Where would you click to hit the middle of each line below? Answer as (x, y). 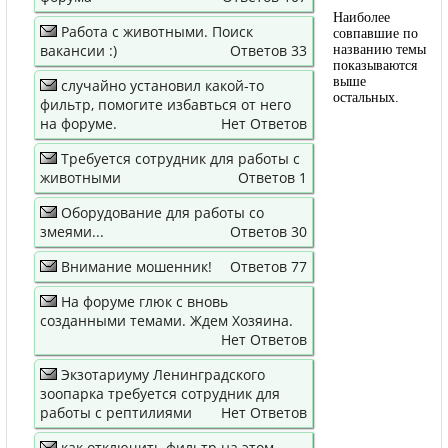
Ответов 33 (268, 50)
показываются (375, 65)
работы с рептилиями (116, 412)
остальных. (366, 97)
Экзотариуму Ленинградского (163, 374)
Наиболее (361, 17)
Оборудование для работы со (162, 212)
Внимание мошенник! (136, 266)
